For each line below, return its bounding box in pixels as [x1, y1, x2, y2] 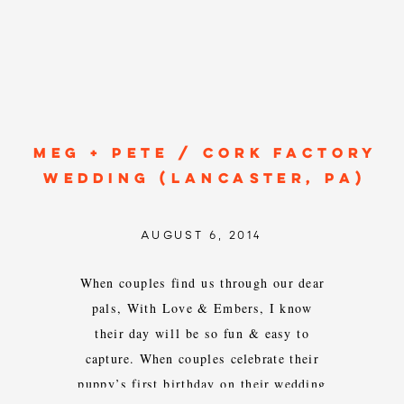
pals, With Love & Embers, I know [91, 298, 313, 317]
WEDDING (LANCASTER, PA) [43, 171, 367, 188]
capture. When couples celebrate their [85, 349, 319, 368]
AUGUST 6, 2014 [140, 229, 262, 242]
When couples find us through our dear [79, 273, 325, 292]
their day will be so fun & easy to [95, 324, 309, 343]
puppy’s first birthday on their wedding [78, 374, 326, 393]
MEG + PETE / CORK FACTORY [33, 146, 377, 162]
